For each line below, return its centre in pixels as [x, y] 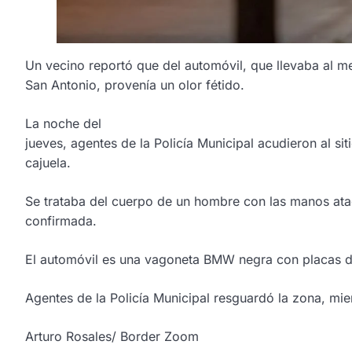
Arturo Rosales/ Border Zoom [112, 337]
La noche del [63, 124]
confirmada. [61, 221]
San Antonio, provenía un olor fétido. [135, 85]
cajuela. [48, 163]
